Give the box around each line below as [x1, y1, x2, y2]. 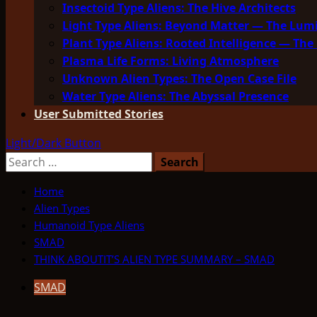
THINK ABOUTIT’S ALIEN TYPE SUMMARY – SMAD [34, 252, 275, 266]
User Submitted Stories [34, 106, 163, 122]
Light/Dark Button [6, 135, 101, 151]
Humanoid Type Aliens [34, 218, 144, 232]
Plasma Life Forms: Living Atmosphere [62, 53, 279, 69]
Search [5, 152, 42, 168]
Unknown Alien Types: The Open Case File [62, 71, 296, 86]
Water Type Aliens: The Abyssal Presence [62, 88, 289, 104]
